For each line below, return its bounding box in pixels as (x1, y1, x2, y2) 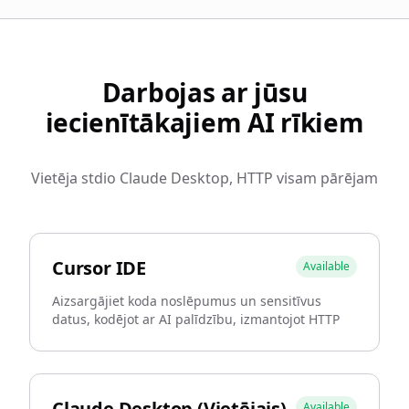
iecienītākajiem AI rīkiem (45, 105, 364, 140)
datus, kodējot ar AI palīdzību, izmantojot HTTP (52, 310, 340, 328)
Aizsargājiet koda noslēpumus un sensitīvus (52, 292, 321, 309)
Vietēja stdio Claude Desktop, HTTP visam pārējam (31, 168, 378, 188)
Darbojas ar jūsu (101, 75, 308, 110)
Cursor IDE (52, 256, 146, 280)
